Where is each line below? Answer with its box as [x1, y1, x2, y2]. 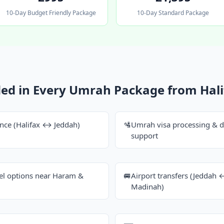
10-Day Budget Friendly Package [6, 8, 96, 17]
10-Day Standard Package [137, 8, 209, 17]
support [131, 130, 158, 141]
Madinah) [131, 181, 164, 192]
